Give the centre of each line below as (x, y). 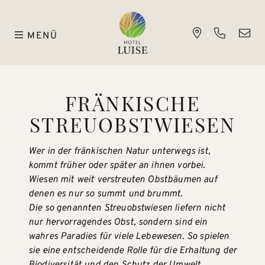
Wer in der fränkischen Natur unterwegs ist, (119, 151)
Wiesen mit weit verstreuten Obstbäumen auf (123, 180)
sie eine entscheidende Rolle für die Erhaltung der (133, 251)
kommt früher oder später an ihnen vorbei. (117, 166)
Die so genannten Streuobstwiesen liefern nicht (127, 208)
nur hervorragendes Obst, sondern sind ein (118, 222)
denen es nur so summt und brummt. (106, 194)
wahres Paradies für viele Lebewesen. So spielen (129, 237)
